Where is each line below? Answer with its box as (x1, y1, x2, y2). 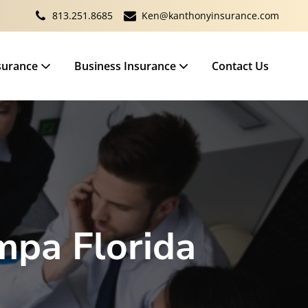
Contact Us (212, 58, 269, 74)
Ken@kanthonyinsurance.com (142, 9, 279, 22)
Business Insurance (74, 58, 176, 74)
